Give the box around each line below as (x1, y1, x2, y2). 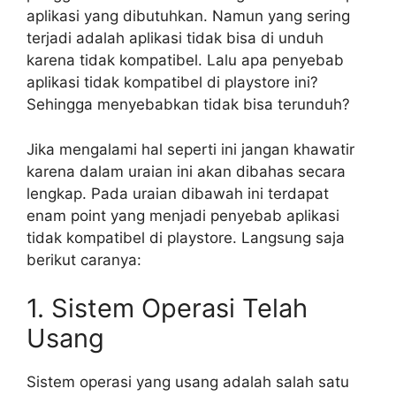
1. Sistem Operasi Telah (27, 293, 308, 324)
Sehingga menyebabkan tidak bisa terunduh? (27, 95, 350, 114)
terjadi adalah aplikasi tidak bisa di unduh (27, 29, 324, 48)
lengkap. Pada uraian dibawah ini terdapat (27, 184, 329, 202)
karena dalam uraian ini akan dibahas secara (27, 162, 346, 180)
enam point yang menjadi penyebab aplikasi (27, 206, 339, 225)
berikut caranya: (27, 250, 141, 269)
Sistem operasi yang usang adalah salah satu (27, 373, 349, 392)
